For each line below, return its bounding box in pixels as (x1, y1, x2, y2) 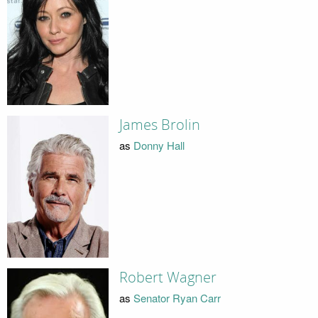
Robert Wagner (119, 269, 216, 287)
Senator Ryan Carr (133, 290, 221, 305)
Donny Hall (133, 137, 185, 153)
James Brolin (119, 116, 200, 134)
